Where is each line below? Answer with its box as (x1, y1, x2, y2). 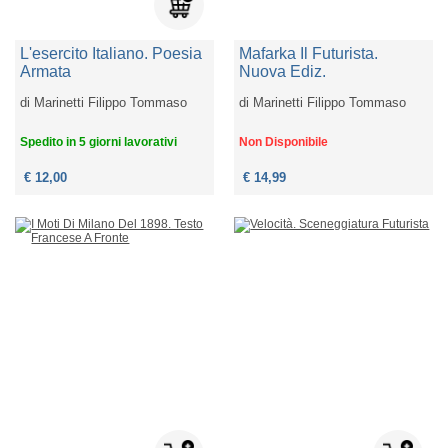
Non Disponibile (239, 135, 329, 150)
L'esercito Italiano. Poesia (20, 45, 203, 63)
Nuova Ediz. (239, 63, 327, 81)
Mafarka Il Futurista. (239, 45, 379, 63)
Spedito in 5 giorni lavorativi (20, 135, 178, 150)
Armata (20, 63, 72, 81)
